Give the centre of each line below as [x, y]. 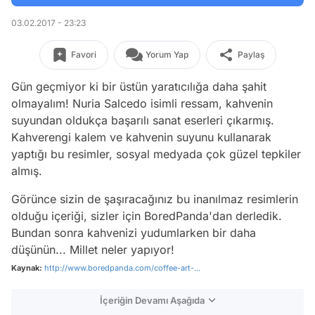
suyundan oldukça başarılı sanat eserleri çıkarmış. [143, 120]
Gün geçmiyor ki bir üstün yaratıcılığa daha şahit [139, 86]
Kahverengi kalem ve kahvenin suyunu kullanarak [141, 137]
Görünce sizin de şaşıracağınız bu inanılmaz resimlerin [155, 199]
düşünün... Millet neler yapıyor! [93, 250]
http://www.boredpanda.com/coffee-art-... [122, 268]
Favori [83, 54]
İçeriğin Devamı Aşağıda [152, 300]
